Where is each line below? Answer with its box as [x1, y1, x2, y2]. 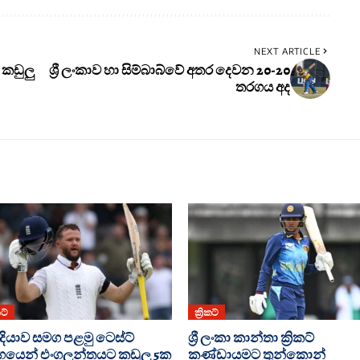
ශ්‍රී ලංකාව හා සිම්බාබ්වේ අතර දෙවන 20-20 [48, 60, 290, 80]
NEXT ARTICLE [253, 45, 321, 56]
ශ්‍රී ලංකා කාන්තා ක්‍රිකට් [188, 329, 314, 348]
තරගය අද [235, 77, 290, 96]
